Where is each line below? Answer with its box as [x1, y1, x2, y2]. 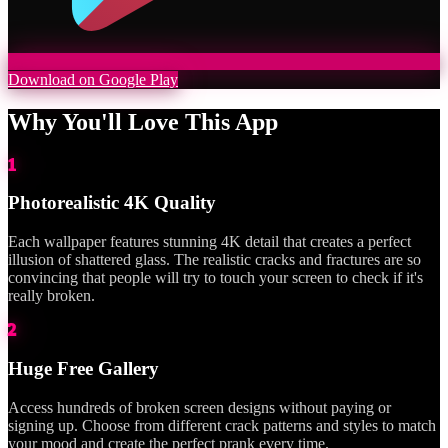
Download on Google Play [8, 70, 178, 88]
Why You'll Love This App [8, 108, 278, 135]
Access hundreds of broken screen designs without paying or [8, 398, 391, 416]
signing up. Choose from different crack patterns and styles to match [8, 416, 436, 434]
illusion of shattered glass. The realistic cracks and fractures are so [8, 251, 421, 269]
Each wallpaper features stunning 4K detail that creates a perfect [8, 233, 411, 251]
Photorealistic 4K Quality [8, 192, 216, 214]
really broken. [8, 287, 95, 305]
